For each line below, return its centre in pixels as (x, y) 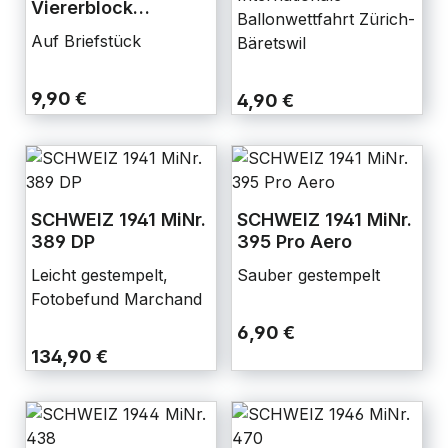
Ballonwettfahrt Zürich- (326, 18)
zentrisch (72, 29)
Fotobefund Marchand (116, 298)
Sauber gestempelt (308, 274)
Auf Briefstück (86, 40)
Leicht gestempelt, (99, 274)
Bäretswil (271, 42)
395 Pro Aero (294, 241)
